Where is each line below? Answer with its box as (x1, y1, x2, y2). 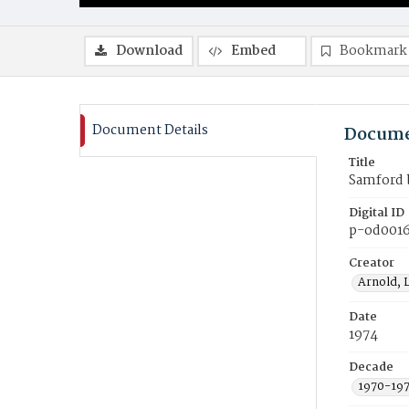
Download (116, 40, 183, 62)
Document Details (92, 120, 208, 142)
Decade (349, 358, 393, 377)
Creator (349, 254, 394, 273)
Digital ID (349, 204, 404, 223)
